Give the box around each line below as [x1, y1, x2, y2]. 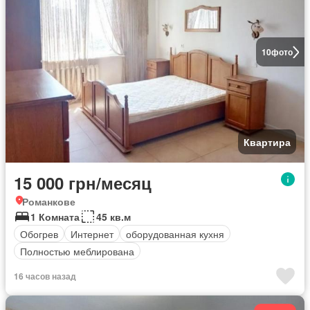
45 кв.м [96, 210, 131, 224]
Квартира [244, 135, 291, 149]
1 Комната [30, 210, 80, 224]
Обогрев [20, 226, 58, 241]
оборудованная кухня [126, 226, 224, 241]
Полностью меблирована [20, 244, 134, 258]
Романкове [22, 194, 75, 208]
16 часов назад [14, 270, 76, 282]
